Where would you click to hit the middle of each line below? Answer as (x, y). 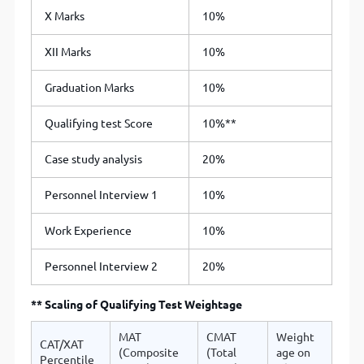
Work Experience (89, 231)
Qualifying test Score (99, 124)
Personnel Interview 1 (102, 195)
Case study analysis (94, 160)
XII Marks (68, 52)
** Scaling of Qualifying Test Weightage (137, 305)
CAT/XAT (62, 345)
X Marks (65, 17)
